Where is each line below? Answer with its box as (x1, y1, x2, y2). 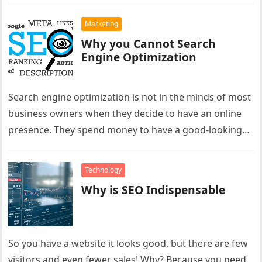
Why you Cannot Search (81, 36, 216, 51)
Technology (85, 165, 122, 175)
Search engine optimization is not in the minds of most (8, 91, 251, 104)
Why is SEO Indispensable (81, 182, 226, 198)
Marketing (85, 19, 119, 29)
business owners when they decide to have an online (8, 107, 242, 120)
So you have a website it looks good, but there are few (8, 237, 249, 250)
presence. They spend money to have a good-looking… (8, 123, 250, 136)
